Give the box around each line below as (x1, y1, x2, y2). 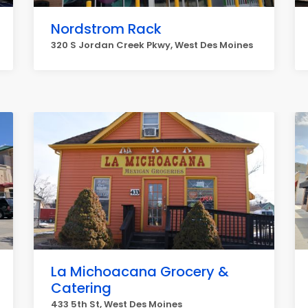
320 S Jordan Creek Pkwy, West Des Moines (51, 38, 253, 52)
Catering (51, 278, 111, 298)
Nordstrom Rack (51, 19, 162, 38)
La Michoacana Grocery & (51, 262, 229, 281)
